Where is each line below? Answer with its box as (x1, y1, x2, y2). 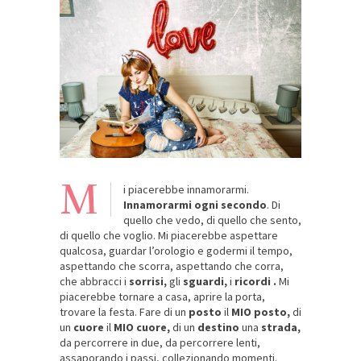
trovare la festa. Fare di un (60, 304, 189, 319)
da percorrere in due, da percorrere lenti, (60, 334, 260, 350)
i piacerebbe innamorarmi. (123, 181, 249, 197)
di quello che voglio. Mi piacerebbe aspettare (60, 227, 278, 243)
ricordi (234, 273, 271, 288)
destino (197, 319, 239, 334)
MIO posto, (231, 304, 290, 319)
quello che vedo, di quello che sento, (123, 212, 301, 227)
